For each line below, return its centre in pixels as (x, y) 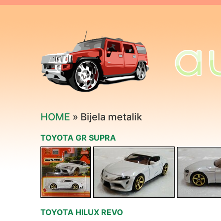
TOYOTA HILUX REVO (82, 212)
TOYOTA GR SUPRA (78, 138)
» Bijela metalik (106, 117)
